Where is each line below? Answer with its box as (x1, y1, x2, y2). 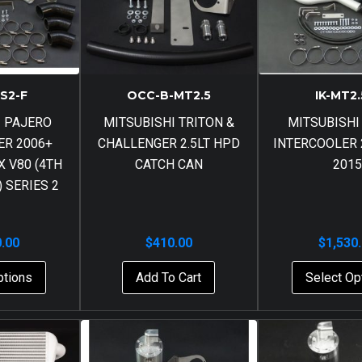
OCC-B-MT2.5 (126, 87, 211, 103)
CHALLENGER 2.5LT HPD (97, 135, 240, 151)
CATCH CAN (134, 156, 203, 172)
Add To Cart (136, 269, 202, 285)
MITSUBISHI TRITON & (103, 114, 234, 130)
